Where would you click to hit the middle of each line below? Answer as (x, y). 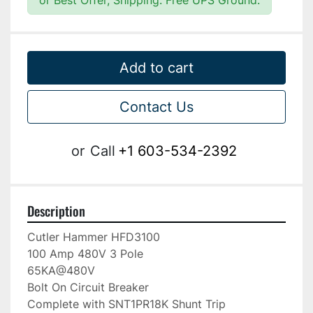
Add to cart (156, 68)
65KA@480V (61, 271)
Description (56, 211)
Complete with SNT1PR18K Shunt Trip (126, 304)
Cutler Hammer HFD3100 (94, 237)
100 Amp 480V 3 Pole (85, 254)
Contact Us (156, 107)
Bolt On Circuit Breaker (88, 287)
